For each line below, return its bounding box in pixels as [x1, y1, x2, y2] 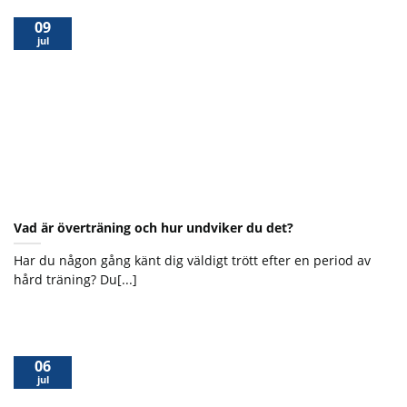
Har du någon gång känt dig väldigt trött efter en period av [14, 251, 371, 269]
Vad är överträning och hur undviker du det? [14, 218, 293, 236]
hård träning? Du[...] [14, 270, 137, 288]
